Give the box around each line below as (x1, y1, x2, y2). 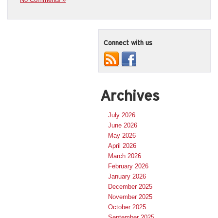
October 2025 (108, 203, 146, 211)
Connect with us (104, 38, 152, 47)
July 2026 (108, 111, 135, 119)
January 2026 (108, 172, 146, 180)
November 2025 (108, 193, 152, 200)
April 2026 (108, 142, 136, 149)
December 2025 (108, 182, 152, 190)
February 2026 (108, 162, 148, 170)
